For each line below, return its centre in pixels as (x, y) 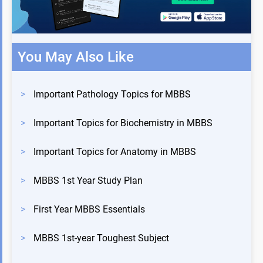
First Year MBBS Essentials (89, 209)
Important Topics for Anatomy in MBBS (115, 151)
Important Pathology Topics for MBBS (112, 94)
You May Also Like (76, 57)
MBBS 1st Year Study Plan (88, 180)
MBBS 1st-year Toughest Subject (101, 238)
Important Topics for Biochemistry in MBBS (124, 123)
